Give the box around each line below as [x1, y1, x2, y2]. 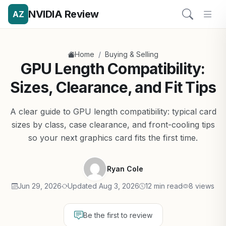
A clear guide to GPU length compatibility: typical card [10, 106, 216, 117]
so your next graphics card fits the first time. [28, 133, 198, 143]
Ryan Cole [107, 164, 143, 173]
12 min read [145, 182, 183, 190]
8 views [189, 182, 214, 190]
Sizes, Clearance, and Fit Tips [10, 78, 216, 96]
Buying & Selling [105, 50, 158, 59]
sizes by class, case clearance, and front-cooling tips [11, 120, 215, 130]
